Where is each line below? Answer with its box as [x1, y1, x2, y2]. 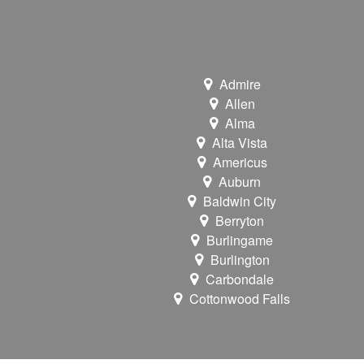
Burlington [210, 250, 270, 270]
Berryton [215, 211, 265, 231]
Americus [212, 153, 267, 172]
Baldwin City [203, 192, 277, 211]
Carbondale [206, 270, 275, 289]
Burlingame [206, 231, 274, 250]
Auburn [219, 172, 262, 192]
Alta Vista [212, 133, 268, 153]
